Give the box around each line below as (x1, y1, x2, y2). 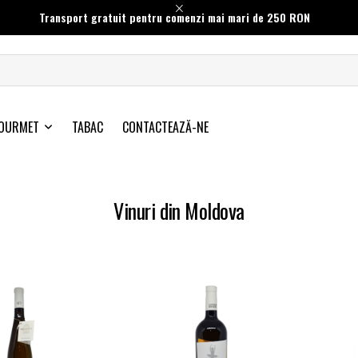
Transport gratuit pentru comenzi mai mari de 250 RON (38, 9, 310, 26)
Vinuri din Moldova (113, 195, 245, 227)
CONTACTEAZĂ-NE (122, 117, 209, 137)
